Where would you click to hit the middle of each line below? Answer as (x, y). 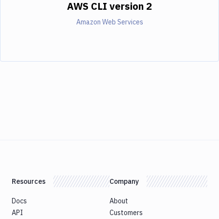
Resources (29, 181)
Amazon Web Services (109, 22)
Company (124, 181)
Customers (126, 212)
